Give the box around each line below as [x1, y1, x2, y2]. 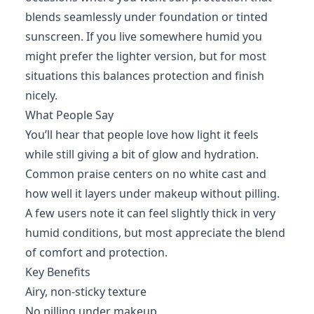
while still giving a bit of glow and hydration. [25, 146, 259, 162]
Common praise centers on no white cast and [25, 166, 266, 182]
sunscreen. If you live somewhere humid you [25, 29, 262, 44]
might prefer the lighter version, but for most [25, 48, 266, 64]
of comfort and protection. [25, 245, 168, 260]
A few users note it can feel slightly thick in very [25, 205, 275, 221]
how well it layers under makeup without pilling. [25, 186, 280, 201]
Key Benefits [25, 264, 90, 280]
